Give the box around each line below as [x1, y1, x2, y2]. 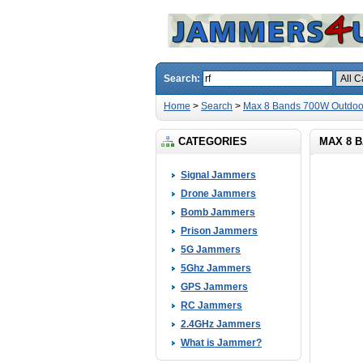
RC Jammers [181, 300, 242, 311]
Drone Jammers [181, 188, 256, 199]
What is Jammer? [181, 337, 262, 348]
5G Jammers [181, 244, 241, 255]
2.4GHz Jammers [181, 318, 261, 330]
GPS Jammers [181, 281, 248, 293]
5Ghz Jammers [181, 263, 251, 274]
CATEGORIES [178, 135, 247, 147]
